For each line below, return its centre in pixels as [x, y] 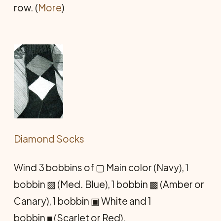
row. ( [26, 7]
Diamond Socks [49, 138]
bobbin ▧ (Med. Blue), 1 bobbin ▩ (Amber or [109, 184]
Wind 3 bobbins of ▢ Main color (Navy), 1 [101, 167]
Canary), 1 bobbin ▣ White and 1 [83, 201]
